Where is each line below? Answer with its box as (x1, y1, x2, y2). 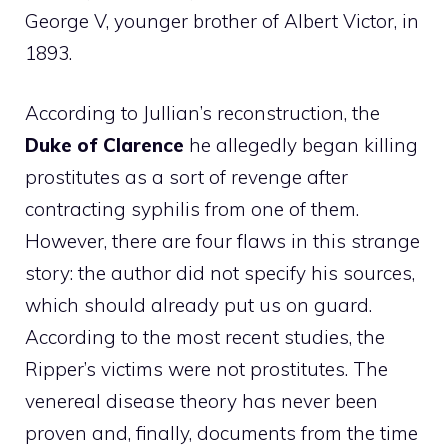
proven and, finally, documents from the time (25, 421, 418, 445)
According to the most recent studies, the (25, 325, 385, 349)
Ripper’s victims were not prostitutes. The (25, 357, 388, 381)
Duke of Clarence (25, 133, 184, 157)
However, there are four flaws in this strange (25, 229, 420, 253)
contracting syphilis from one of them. (25, 197, 359, 221)
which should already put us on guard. (25, 293, 372, 317)
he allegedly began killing (184, 133, 418, 157)
